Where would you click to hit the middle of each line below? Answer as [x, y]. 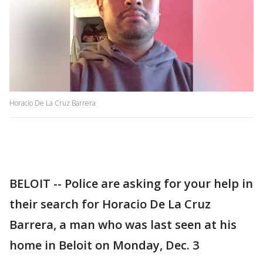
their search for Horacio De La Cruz [110, 204]
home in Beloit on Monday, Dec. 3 [104, 245]
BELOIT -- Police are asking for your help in [131, 184]
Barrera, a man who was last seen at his [123, 225]
